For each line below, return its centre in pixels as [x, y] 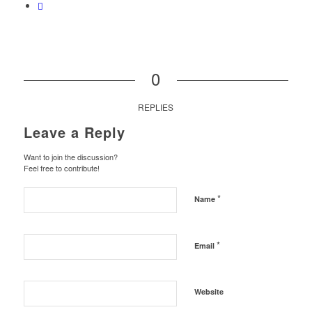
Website [209, 292]
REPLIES [156, 107]
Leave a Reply [74, 132]
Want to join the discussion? [70, 157]
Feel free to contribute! [61, 168]
